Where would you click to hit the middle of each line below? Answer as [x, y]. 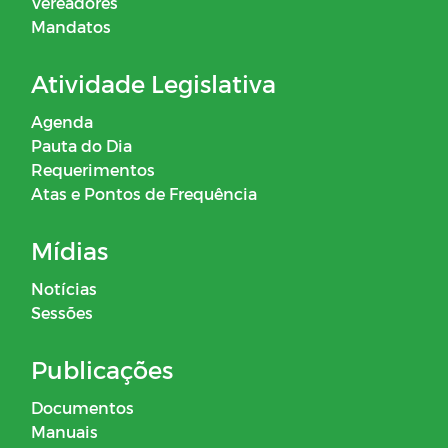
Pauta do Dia [81, 146]
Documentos [82, 408]
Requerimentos [93, 170]
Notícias [64, 289]
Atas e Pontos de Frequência [144, 194]
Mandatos [71, 27]
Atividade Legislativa [153, 84]
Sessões [62, 313]
